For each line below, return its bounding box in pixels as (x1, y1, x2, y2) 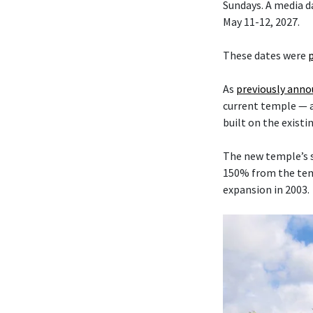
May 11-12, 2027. (223, 15, 300, 29)
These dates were (223, 48, 308, 63)
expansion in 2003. (223, 182, 310, 197)
